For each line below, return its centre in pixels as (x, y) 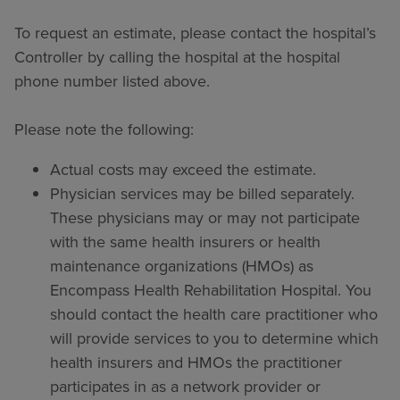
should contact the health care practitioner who (214, 314)
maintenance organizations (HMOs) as (182, 266)
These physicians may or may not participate (205, 218)
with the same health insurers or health (185, 242)
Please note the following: (104, 129)
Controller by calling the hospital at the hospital (177, 57)
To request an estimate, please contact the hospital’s (195, 33)
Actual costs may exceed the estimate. (183, 170)
